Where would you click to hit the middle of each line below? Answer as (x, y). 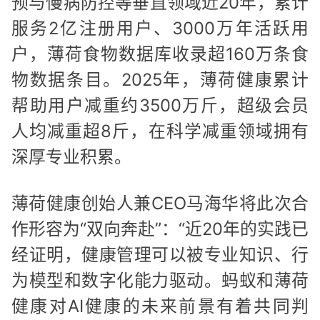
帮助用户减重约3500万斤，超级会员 (160, 105)
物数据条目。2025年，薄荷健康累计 (160, 79)
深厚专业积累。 (76, 156)
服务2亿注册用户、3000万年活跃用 (160, 28)
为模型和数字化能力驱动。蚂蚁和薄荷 (160, 281)
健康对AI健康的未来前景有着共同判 (160, 306)
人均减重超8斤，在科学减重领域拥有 (160, 131)
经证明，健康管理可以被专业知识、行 (160, 255)
